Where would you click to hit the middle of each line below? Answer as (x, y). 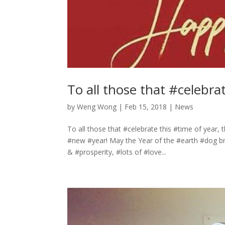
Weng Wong (97, 106)
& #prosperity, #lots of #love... (117, 152)
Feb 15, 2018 (146, 106)
